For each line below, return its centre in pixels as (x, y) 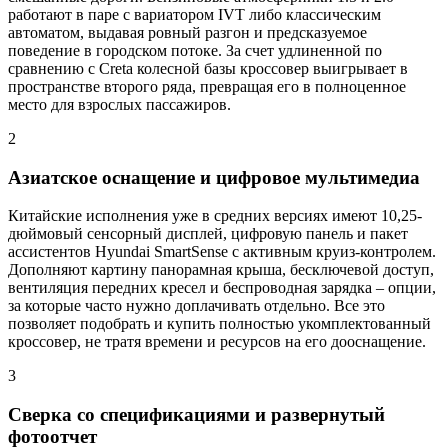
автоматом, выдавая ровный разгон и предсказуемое (187, 32)
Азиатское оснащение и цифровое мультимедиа (214, 177)
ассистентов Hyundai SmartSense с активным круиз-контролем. (222, 252)
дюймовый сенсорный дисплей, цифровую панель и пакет (208, 234)
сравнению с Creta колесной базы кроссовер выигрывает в (208, 68)
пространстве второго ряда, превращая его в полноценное (207, 86)
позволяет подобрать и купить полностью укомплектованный (219, 324)
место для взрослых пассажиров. (119, 104)
